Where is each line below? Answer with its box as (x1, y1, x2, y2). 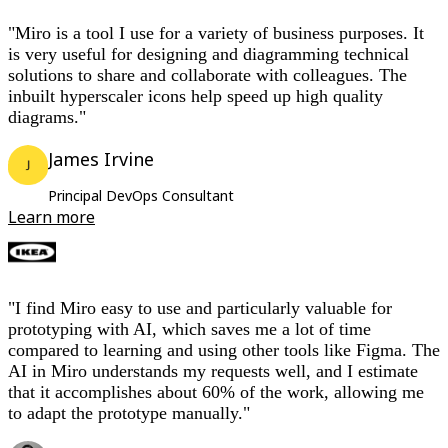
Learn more (8, 206, 95, 229)
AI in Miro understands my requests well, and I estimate (8, 361, 418, 382)
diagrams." (8, 107, 86, 128)
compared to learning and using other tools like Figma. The (8, 340, 440, 361)
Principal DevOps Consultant (48, 186, 234, 206)
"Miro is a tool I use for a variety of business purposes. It (8, 23, 424, 44)
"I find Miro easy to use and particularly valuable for (8, 298, 392, 319)
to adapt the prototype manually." (8, 403, 250, 424)
